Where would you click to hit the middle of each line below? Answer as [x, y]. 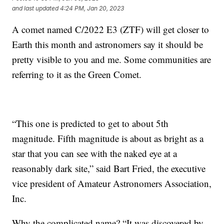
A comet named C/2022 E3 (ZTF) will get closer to [111, 29]
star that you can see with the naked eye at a [95, 153]
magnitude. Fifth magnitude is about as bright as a [108, 138]
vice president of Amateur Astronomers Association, [112, 183]
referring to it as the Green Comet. [77, 74]
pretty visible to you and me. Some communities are [112, 59]
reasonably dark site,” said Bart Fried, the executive [109, 168]
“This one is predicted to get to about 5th [90, 123]
